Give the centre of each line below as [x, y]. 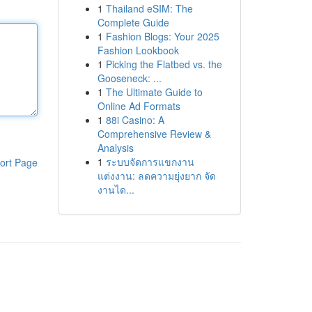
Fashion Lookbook [138, 50]
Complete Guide [133, 22]
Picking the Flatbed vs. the [164, 64]
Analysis [115, 148]
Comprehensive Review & [154, 134]
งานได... [116, 189]
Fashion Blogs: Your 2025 [162, 36]
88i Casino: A [135, 120]
